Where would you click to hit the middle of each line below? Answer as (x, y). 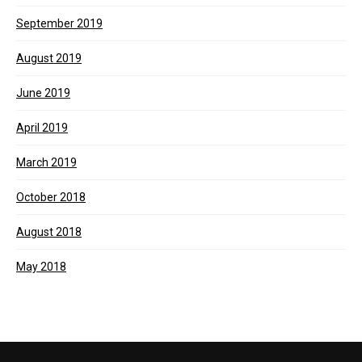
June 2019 (43, 93)
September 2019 (59, 23)
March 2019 (46, 162)
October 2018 (51, 197)
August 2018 (49, 232)
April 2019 (42, 128)
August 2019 (49, 58)
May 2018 (41, 267)
